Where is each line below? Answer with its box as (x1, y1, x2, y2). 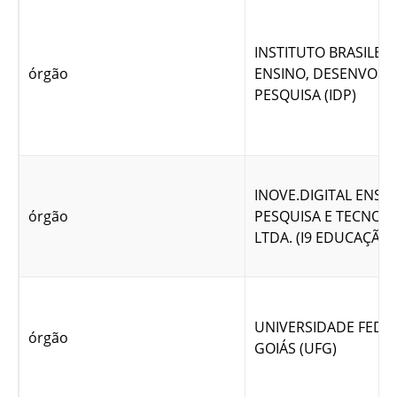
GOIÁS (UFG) (254, 339, 337, 359)
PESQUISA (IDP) (254, 85, 356, 105)
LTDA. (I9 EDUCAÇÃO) (254, 228, 395, 248)
